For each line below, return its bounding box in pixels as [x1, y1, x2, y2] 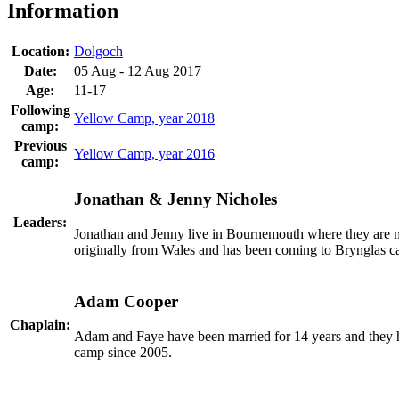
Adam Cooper [74, 292, 178, 312]
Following [10, 102, 70, 118]
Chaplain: [10, 316, 70, 332]
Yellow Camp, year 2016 [74, 145, 215, 161]
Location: [11, 43, 69, 59]
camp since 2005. [74, 345, 172, 361]
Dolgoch [74, 43, 123, 59]
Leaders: [13, 214, 67, 230]
